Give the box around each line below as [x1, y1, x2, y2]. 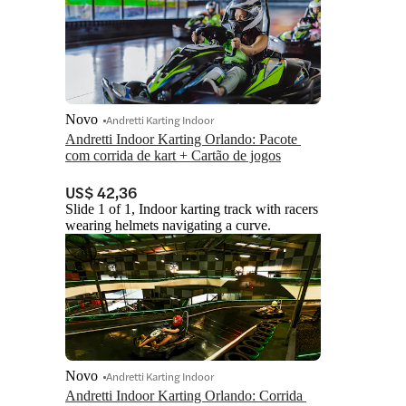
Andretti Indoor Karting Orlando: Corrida [65, 388, 303, 404]
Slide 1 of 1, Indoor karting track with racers [65, 201, 318, 217]
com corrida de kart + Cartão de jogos [65, 148, 281, 164]
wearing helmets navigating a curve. [65, 217, 271, 234]
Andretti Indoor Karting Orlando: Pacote [65, 131, 297, 148]
